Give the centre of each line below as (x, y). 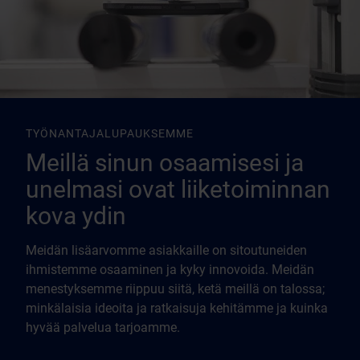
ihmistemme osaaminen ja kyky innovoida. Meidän (170, 270)
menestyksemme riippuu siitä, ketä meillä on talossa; (175, 289)
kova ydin (76, 216)
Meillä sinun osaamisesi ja (165, 163)
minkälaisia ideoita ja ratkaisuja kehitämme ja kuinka (177, 308)
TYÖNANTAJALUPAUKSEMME (110, 133)
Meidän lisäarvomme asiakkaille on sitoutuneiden (166, 250)
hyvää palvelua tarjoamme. (103, 327)
